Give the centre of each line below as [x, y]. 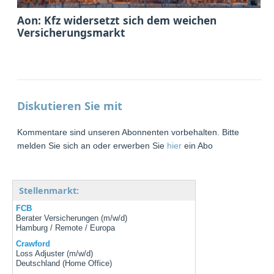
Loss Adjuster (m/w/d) [55, 254]
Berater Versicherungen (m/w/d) [72, 218]
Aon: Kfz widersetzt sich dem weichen [117, 20]
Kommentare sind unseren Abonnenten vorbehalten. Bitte [128, 132]
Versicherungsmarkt [72, 32]
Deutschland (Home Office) [64, 264]
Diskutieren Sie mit [70, 106]
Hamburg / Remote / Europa [66, 228]
